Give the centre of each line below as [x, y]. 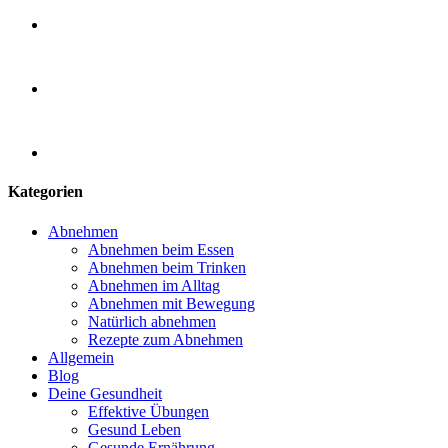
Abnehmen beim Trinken [167, 267]
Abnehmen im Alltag [154, 285]
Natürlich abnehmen [152, 321]
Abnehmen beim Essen [161, 249]
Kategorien [45, 192]
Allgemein [81, 357]
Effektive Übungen [148, 411]
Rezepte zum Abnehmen [165, 339]
